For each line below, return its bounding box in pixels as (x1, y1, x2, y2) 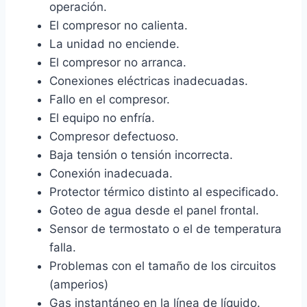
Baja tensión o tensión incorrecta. (49, 148, 233, 162)
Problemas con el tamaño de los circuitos (49, 259, 276, 273)
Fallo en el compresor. (49, 93, 170, 107)
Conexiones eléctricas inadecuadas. (49, 74, 248, 88)
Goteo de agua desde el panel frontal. (49, 204, 259, 218)
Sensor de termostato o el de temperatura (49, 222, 282, 236)
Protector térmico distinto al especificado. (49, 185, 279, 199)
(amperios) (49, 278, 108, 292)
